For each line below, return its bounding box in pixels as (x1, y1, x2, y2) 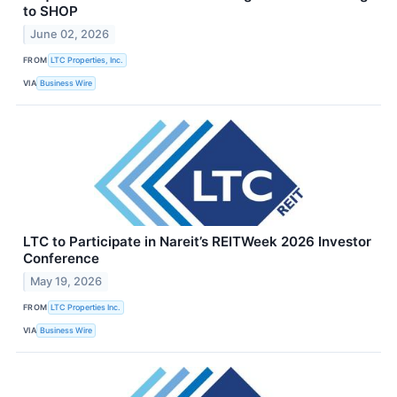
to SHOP (23, 2, 78, 19)
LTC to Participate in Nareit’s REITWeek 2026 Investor (23, 232, 371, 250)
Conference (23, 249, 99, 267)
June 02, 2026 (30, 27, 110, 41)
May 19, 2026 (30, 274, 103, 288)
